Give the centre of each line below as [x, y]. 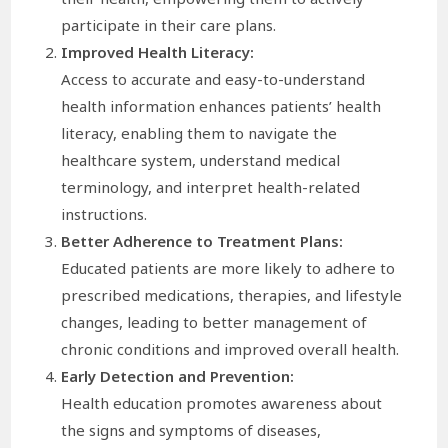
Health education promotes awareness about [222, 402]
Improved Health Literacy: [158, 51]
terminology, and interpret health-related [211, 186]
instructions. [104, 213]
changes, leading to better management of [214, 321]
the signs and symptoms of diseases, [191, 429]
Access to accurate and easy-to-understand [213, 78]
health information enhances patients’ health [221, 105]
